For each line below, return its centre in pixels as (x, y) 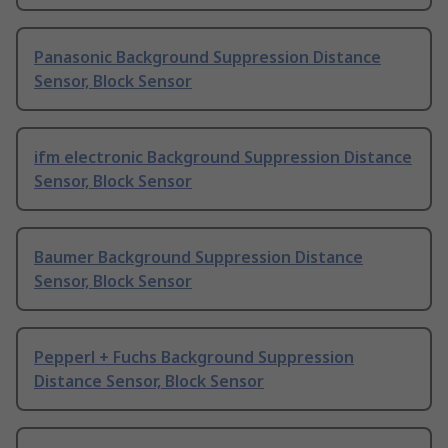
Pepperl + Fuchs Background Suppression (194, 357)
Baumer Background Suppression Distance (198, 257)
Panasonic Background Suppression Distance (207, 57)
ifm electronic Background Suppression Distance (223, 157)
